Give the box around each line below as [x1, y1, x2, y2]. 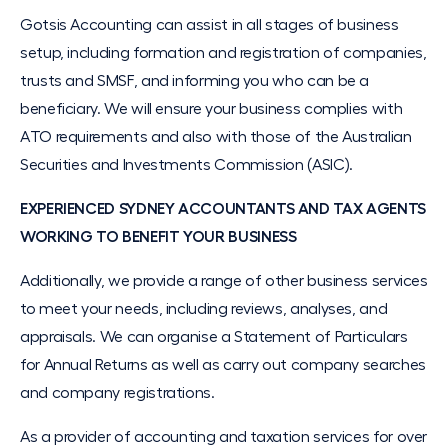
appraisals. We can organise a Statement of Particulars [20, 329, 408, 345]
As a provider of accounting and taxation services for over [20, 429, 428, 445]
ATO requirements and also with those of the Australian [20, 129, 412, 145]
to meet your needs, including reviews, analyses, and [20, 301, 388, 317]
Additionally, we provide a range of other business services [20, 273, 428, 289]
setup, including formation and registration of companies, [20, 45, 427, 61]
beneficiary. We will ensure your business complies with [20, 101, 403, 117]
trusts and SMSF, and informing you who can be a [20, 73, 370, 89]
